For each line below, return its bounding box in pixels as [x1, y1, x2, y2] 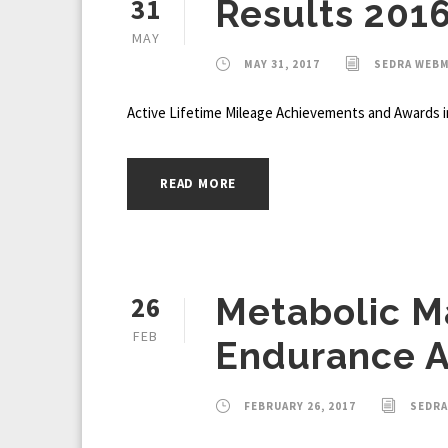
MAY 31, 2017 [244, 57, 320, 72]
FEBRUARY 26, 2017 [244, 399, 356, 414]
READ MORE [160, 175, 237, 193]
